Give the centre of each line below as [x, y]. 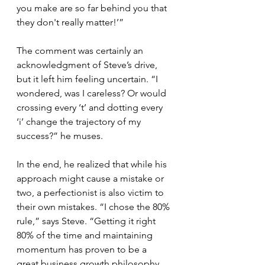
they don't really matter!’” [71, 22]
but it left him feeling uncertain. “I [88, 79]
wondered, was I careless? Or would [93, 93]
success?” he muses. [61, 136]
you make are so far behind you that [93, 8]
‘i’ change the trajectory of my [80, 122]
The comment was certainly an [81, 51]
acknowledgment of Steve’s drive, [88, 65]
